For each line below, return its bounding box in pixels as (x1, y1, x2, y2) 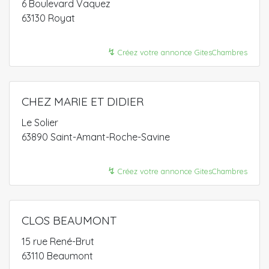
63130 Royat (22, 12, 75, 24)
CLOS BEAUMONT (22, 213, 116, 228)
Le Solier (22, 116, 58, 128)
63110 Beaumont (22, 250, 93, 262)
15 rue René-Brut (22, 235, 94, 247)
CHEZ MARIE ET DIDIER (22, 94, 144, 109)
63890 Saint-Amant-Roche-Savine (22, 131, 170, 143)
